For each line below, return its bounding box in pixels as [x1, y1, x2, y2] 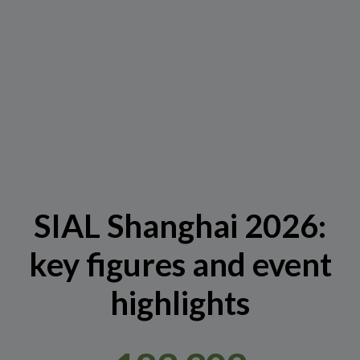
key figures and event [28, 245, 332, 284]
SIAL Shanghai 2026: [34, 207, 326, 246]
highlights [110, 284, 250, 323]
